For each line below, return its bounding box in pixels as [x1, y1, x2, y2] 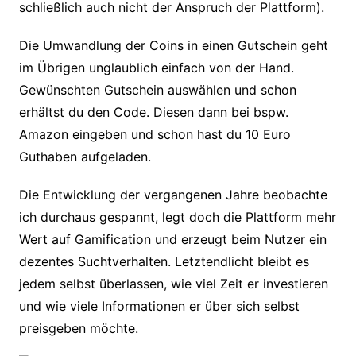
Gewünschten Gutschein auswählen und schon [18, 82, 296, 99]
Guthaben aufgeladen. [18, 149, 155, 165]
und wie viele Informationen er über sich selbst [18, 298, 300, 315]
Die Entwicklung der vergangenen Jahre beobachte [18, 187, 327, 203]
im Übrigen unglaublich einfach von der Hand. [18, 60, 294, 76]
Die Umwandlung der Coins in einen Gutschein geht [18, 37, 328, 54]
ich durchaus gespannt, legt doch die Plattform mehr [18, 209, 336, 226]
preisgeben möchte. [18, 320, 138, 337]
